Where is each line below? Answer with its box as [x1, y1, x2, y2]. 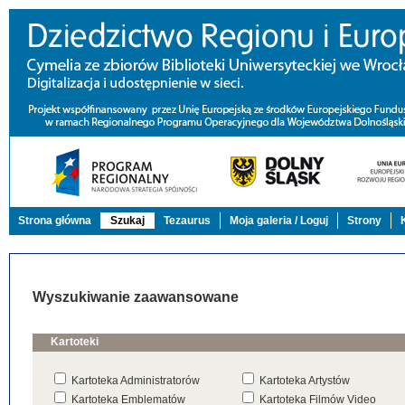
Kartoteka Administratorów [71, 374, 200, 387]
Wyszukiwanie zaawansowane [33, 289, 239, 305]
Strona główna [18, 214, 91, 227]
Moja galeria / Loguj [230, 214, 328, 227]
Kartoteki [51, 335, 99, 348]
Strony [347, 214, 381, 227]
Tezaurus [164, 214, 211, 227]
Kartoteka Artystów [259, 374, 351, 387]
